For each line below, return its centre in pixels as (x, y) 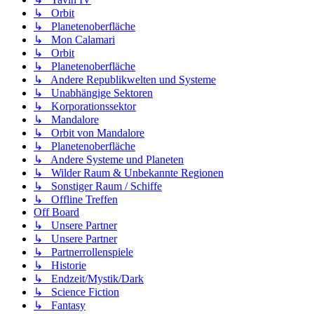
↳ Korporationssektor (85, 107)
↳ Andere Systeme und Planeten (109, 160)
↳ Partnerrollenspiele (83, 252)
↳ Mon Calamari (74, 40)
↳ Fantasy (60, 306)
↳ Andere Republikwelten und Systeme (125, 80)
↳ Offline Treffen (76, 200)
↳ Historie (60, 266)
